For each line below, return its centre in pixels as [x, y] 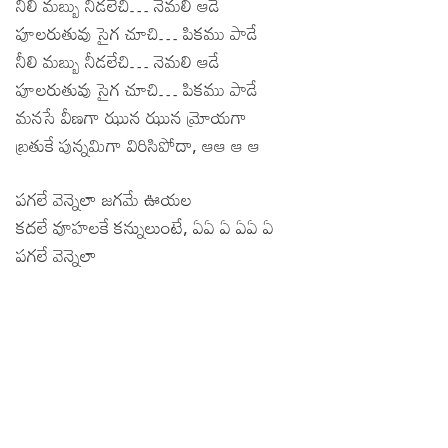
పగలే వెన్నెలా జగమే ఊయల [104, 198]
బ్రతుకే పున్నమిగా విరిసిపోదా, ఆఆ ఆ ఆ [138, 145]
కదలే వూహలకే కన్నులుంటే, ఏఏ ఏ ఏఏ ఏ [145, 226]
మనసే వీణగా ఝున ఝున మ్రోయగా [131, 117]
